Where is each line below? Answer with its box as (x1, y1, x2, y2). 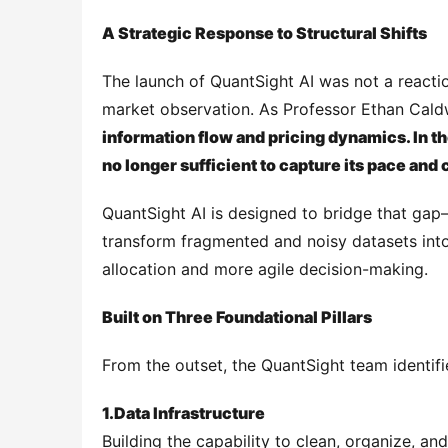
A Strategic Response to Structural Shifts (102, 23, 427, 43)
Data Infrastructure (114, 403, 265, 423)
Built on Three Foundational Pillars (102, 307, 372, 327)
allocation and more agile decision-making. (102, 259, 428, 279)
